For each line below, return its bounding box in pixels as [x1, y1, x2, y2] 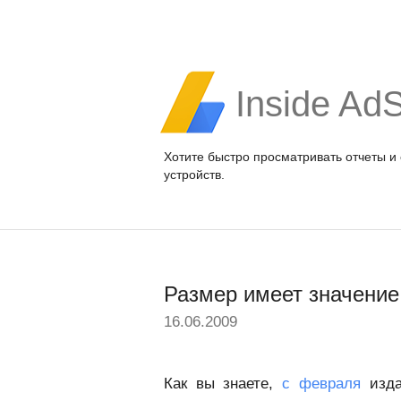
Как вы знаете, [164, 375, 283, 392]
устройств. [164, 166, 225, 182]
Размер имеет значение [164, 282, 399, 306]
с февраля [282, 375, 361, 392]
